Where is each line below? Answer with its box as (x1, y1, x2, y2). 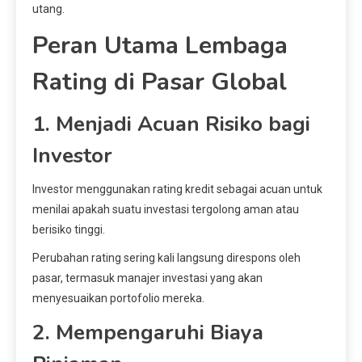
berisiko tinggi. (32, 223, 105, 237)
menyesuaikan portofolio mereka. (32, 292, 204, 305)
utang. (32, 2, 65, 16)
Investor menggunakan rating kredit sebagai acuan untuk (32, 183, 322, 196)
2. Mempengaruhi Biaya (32, 318, 263, 347)
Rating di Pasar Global (32, 65, 287, 99)
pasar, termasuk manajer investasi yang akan (32, 271, 263, 285)
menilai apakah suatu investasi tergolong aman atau (32, 203, 299, 217)
